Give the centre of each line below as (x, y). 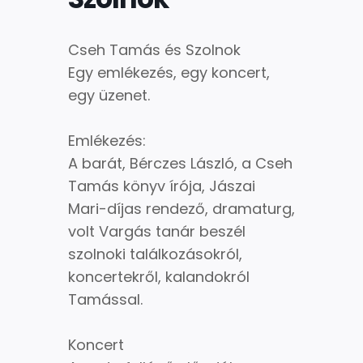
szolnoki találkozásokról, (155, 254)
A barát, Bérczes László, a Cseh (180, 163)
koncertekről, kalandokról (159, 276)
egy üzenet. (109, 95)
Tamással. (105, 299)
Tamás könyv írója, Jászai (162, 186)
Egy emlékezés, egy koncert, (169, 72)
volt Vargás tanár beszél (157, 231)
